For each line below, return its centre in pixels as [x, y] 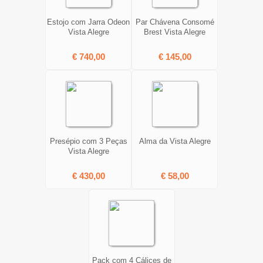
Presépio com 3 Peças [88, 141]
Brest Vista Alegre [175, 32]
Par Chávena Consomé [175, 22]
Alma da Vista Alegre [175, 141]
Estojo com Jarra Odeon [88, 22]
